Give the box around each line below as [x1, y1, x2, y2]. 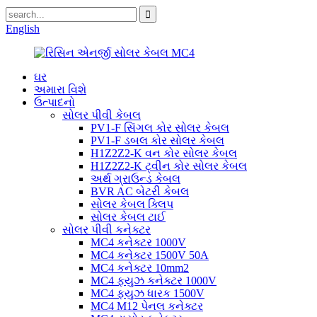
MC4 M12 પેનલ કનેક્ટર [91, 300, 203, 312]
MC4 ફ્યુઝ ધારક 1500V [91, 287, 204, 299]
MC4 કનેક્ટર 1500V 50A [91, 249, 209, 261]
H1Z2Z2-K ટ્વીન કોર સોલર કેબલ [91, 160, 247, 172]
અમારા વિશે [34, 83, 86, 96]
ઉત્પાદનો [34, 96, 75, 108]
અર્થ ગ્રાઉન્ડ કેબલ [91, 173, 180, 185]
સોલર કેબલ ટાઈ [91, 211, 166, 223]
